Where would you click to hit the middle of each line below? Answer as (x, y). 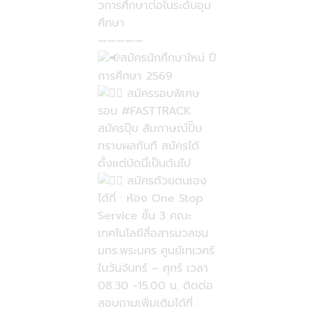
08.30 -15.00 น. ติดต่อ (155, 286)
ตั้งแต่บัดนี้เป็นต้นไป (144, 163)
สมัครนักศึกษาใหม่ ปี (168, 58)
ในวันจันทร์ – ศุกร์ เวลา (153, 269)
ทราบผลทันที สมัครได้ (148, 146)
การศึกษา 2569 (135, 76)
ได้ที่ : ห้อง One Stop (150, 199)
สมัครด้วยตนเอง (165, 181)
